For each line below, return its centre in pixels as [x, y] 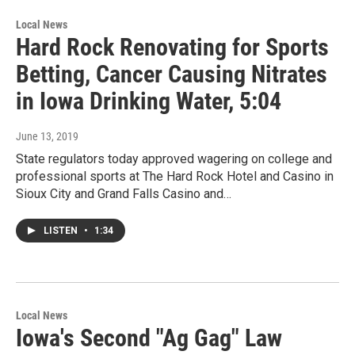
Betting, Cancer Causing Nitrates [172, 74]
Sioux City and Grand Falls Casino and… [124, 193]
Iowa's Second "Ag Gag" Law [149, 338]
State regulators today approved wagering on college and [174, 158]
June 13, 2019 [47, 136]
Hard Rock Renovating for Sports [172, 47]
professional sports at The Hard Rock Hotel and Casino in [175, 176]
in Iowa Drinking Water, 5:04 [149, 101]
